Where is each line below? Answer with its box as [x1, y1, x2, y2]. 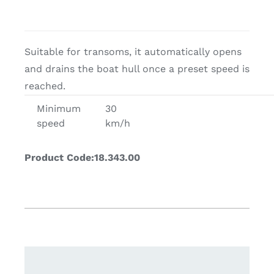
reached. [24, 80, 65, 92]
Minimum [36, 103, 81, 115]
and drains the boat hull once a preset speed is [24, 63, 250, 75]
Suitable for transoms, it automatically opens [24, 46, 242, 58]
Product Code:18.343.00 [24, 152, 140, 164]
